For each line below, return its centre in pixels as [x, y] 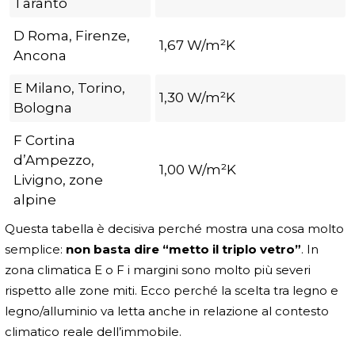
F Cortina [44, 140]
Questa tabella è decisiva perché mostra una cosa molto [174, 228]
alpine [35, 199]
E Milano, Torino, [69, 88]
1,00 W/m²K [198, 169]
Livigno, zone [58, 179]
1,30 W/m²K [197, 97]
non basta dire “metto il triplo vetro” [183, 249]
